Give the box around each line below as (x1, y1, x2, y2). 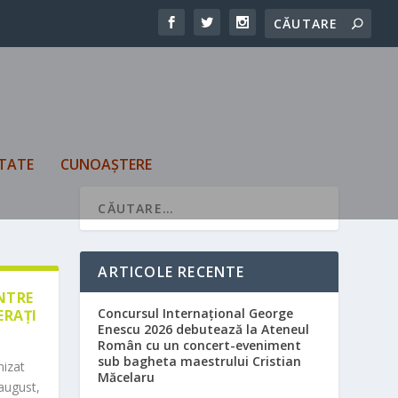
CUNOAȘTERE (60, 154, 152, 174)
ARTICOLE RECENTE (98, 262, 245, 283)
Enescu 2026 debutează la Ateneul (98, 321, 310, 338)
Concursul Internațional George (98, 305, 294, 322)
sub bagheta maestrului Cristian (98, 353, 302, 370)
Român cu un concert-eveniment (98, 337, 302, 354)
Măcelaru (98, 369, 155, 386)
